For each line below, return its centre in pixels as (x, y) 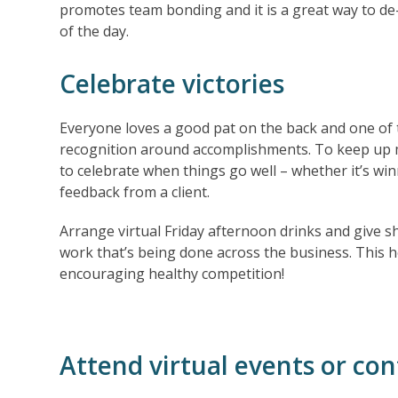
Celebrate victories (172, 83)
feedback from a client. (135, 191)
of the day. (95, 31)
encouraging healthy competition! (172, 273)
